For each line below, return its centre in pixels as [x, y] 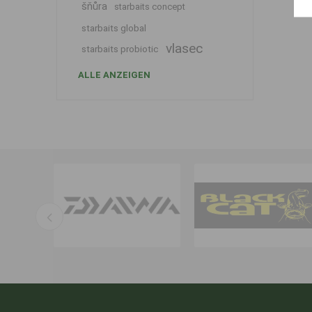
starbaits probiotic [120, 49]
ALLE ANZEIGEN [114, 75]
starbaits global [114, 28]
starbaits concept [149, 7]
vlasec [184, 48]
